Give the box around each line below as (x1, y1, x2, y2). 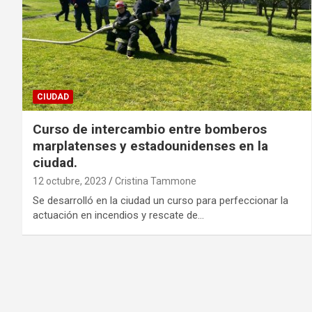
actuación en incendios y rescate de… (33, 208, 204, 221)
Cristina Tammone (115, 175, 196, 187)
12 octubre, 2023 (33, 175, 107, 187)
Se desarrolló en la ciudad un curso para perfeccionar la (33, 194, 288, 207)
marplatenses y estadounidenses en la (33, 137, 268, 154)
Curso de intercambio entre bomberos (33, 120, 267, 137)
